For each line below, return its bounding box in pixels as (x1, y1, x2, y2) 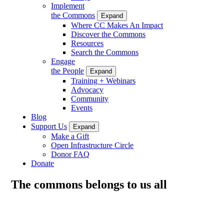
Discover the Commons (71, 29, 145, 38)
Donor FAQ (51, 149, 89, 158)
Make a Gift (51, 131, 89, 140)
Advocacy (71, 85, 103, 94)
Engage (51, 56, 75, 65)
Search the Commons (71, 47, 138, 56)
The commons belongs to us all (11, 177, 167, 191)
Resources (71, 38, 103, 47)
